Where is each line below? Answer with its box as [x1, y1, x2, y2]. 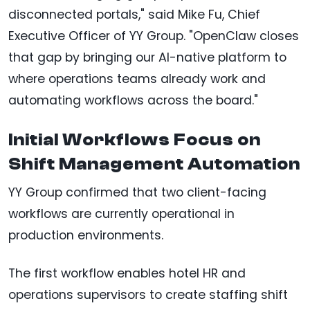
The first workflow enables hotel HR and [8, 265, 246, 282]
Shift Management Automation [8, 154, 300, 174]
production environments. [8, 227, 163, 244]
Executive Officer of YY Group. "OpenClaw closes [8, 28, 299, 45]
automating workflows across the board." [8, 92, 258, 109]
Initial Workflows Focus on [8, 130, 261, 150]
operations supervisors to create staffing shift [8, 286, 288, 304]
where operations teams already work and [8, 71, 266, 88]
